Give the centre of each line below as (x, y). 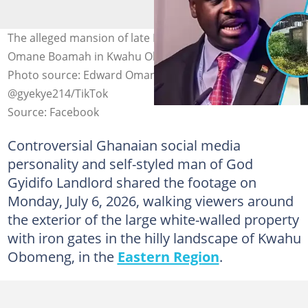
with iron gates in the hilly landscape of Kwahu (154, 238)
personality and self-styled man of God (130, 163)
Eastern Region (168, 256)
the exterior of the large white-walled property (153, 219)
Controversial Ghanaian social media (124, 145)
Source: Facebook (53, 112)
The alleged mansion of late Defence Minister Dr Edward (153, 37)
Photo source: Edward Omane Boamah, (109, 75)
